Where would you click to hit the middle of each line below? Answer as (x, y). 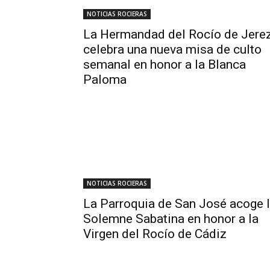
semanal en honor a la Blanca (165, 64)
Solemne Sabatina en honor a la (171, 219)
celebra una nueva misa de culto (172, 49)
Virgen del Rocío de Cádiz (155, 234)
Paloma (105, 80)
